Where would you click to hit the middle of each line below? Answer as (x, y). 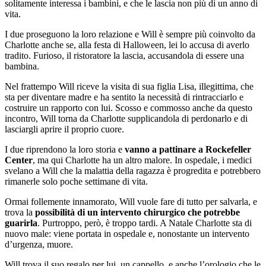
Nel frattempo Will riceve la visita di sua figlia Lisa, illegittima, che (129, 86)
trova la (20, 212)
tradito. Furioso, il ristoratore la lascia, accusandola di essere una (124, 55)
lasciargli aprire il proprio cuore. (66, 129)
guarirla (21, 223)
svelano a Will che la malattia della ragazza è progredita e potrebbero (133, 170)
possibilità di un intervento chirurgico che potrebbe (137, 212)
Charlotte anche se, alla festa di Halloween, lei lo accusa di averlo (127, 45)
